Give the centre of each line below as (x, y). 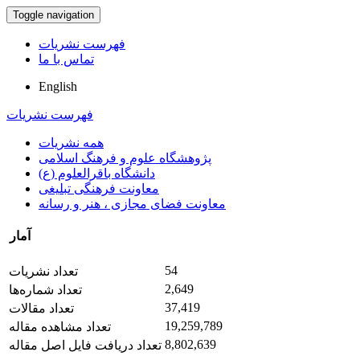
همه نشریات (71, 143)
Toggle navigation (53, 15)
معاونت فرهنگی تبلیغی (99, 188)
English (58, 86)
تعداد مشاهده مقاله (60, 326)
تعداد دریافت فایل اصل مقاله (85, 345)
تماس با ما (66, 59)
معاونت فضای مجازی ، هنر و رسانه (132, 204)
